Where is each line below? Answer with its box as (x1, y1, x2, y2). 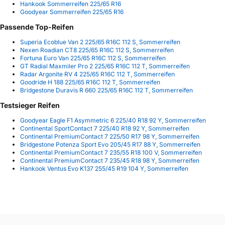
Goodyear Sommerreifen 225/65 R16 (20, 8, 124, 16)
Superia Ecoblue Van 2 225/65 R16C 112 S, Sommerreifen (20, 38, 180, 46)
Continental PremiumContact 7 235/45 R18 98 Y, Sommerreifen (20, 156, 199, 164)
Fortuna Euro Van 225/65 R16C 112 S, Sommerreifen (20, 54, 166, 62)
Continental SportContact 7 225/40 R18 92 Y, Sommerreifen (20, 124, 189, 132)
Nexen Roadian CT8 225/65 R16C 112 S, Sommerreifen (20, 46, 174, 54)
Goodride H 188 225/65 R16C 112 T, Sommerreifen (20, 78, 160, 86)
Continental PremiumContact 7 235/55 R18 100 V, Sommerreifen (20, 148, 202, 156)
